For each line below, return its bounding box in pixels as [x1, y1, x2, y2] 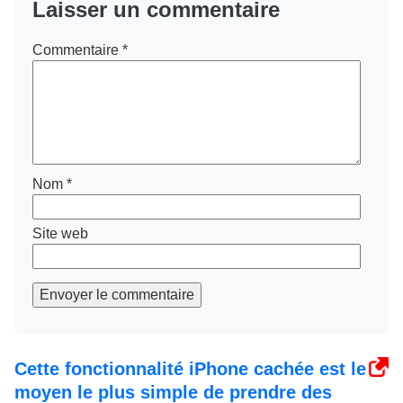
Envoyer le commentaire [40, 286, 194, 302]
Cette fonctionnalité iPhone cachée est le [14, 358, 366, 379]
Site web [32, 225, 88, 241]
